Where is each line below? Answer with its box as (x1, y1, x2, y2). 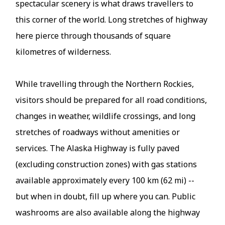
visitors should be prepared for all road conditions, (16, 94, 207, 106)
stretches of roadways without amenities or (16, 127, 180, 138)
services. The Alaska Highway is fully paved (16, 143, 180, 154)
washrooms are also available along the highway (16, 207, 200, 218)
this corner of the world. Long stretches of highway (16, 14, 208, 26)
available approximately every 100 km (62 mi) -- (16, 175, 195, 186)
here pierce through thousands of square (16, 30, 171, 42)
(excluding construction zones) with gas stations (16, 159, 197, 170)
